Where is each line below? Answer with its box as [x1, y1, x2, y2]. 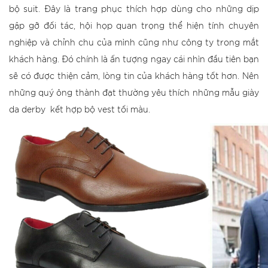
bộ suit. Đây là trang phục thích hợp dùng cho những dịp [9, 5, 259, 14]
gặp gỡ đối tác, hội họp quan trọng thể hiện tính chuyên [9, 22, 259, 31]
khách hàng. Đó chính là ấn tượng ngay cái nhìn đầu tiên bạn [9, 56, 259, 64]
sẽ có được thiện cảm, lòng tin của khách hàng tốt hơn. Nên [9, 72, 259, 81]
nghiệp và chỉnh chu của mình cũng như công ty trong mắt [9, 39, 259, 47]
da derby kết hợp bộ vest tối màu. [9, 106, 150, 114]
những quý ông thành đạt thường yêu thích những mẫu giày [9, 89, 259, 98]
